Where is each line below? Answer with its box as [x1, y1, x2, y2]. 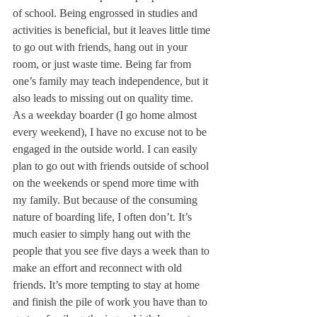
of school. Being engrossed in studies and [13, 7, 200, 19]
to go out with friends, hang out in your [13, 41, 190, 53]
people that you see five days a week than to [13, 245, 212, 257]
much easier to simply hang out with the [13, 228, 193, 240]
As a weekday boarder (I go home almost [13, 109, 200, 121]
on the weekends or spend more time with [13, 177, 202, 189]
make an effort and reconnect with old [13, 262, 185, 274]
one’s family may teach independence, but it [13, 75, 211, 87]
